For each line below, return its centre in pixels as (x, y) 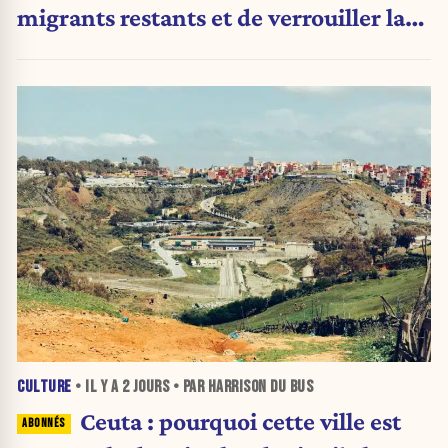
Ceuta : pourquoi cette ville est (240, 420)
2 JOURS (145, 386)
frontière (64, 50)
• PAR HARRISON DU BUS (241, 386)
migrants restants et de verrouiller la (211, 16)
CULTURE (44, 386)
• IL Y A (96, 386)
